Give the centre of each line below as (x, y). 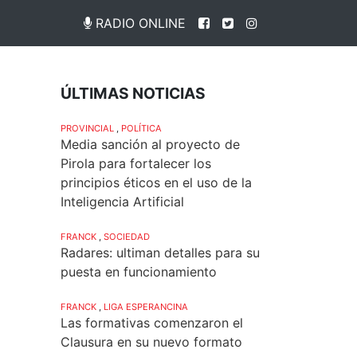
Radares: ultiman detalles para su (160, 252)
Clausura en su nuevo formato (151, 341)
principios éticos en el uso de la (156, 182)
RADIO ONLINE (139, 23)
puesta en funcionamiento (139, 271)
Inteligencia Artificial (122, 201)
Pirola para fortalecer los (136, 163)
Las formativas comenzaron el (152, 322)
